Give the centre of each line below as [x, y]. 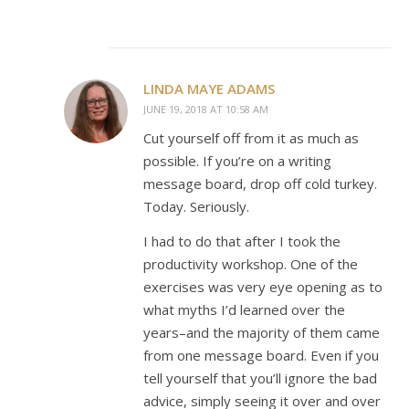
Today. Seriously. [196, 206]
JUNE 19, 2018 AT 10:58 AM [206, 109]
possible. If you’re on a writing [237, 161]
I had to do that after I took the [242, 241]
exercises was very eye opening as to [263, 287]
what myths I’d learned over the [244, 309]
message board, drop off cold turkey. [260, 184]
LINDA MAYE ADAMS [209, 89]
